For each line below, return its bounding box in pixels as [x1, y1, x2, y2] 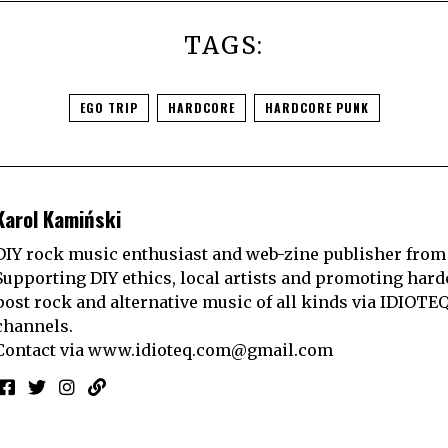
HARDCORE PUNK [264, 99, 369, 117]
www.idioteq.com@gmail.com [88, 339, 333, 360]
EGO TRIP [79, 99, 138, 117]
